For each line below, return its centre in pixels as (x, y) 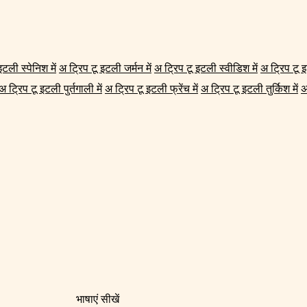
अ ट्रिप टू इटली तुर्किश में (249, 89)
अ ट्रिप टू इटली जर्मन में (105, 69)
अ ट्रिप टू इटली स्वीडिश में (206, 69)
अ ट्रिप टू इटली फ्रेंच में (151, 89)
